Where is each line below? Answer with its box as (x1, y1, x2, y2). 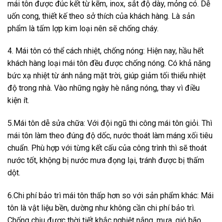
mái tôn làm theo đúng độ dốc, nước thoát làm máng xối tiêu (7, 131, 213, 141)
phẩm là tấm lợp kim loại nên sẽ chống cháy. (7, 23, 159, 33)
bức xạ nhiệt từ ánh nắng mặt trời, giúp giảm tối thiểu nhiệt (7, 71, 206, 81)
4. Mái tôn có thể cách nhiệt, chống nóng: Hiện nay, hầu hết (7, 46, 204, 56)
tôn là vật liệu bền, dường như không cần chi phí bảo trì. (7, 203, 195, 213)
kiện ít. (7, 96, 29, 106)
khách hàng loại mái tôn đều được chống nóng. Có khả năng (7, 58, 211, 68)
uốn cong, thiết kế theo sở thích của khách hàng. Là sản (7, 11, 195, 21)
